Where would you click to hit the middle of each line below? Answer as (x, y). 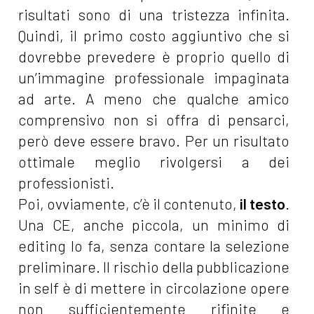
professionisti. (67, 183)
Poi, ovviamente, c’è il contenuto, (128, 204)
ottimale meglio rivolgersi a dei (154, 162)
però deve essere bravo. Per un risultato (154, 141)
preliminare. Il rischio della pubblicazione (154, 267)
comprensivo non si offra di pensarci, (154, 120)
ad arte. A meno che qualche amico (154, 99)
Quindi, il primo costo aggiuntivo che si (154, 36)
